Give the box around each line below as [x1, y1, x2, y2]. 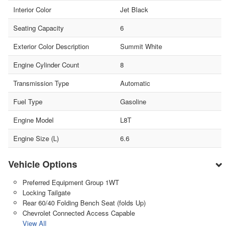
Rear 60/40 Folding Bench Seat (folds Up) [22, 197, 146, 208]
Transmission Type [13, 78, 69, 88]
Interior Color [13, 4, 51, 14]
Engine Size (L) [13, 133, 59, 143]
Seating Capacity [13, 22, 64, 33]
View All [22, 218, 47, 228]
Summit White [120, 41, 162, 51]
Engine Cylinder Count [13, 59, 79, 70]
